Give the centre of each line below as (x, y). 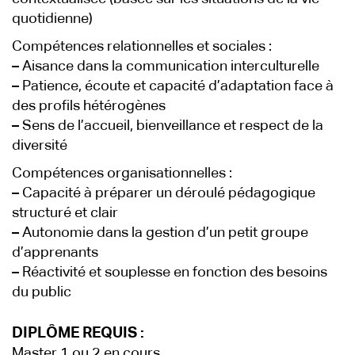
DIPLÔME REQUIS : (78, 333)
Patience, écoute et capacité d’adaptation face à (176, 86)
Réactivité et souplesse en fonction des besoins (173, 273)
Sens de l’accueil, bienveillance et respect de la (171, 126)
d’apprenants (55, 253)
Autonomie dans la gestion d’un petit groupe (164, 233)
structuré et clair (65, 213)
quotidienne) (52, 19)
